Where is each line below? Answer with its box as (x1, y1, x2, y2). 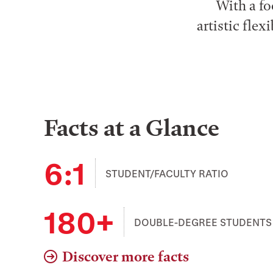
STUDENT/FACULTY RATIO (105, 167, 229, 179)
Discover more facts (62, 249, 189, 265)
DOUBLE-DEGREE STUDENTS (134, 216, 272, 228)
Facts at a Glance (44, 115, 219, 142)
